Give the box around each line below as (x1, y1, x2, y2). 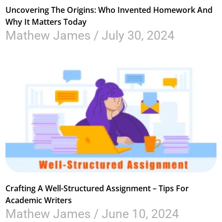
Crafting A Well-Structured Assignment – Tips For (5, 182, 189, 194)
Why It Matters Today (5, 16, 87, 27)
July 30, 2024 (99, 28, 175, 43)
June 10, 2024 (99, 206, 179, 221)
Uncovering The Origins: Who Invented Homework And (5, 4, 213, 15)
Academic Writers (5, 194, 72, 206)
